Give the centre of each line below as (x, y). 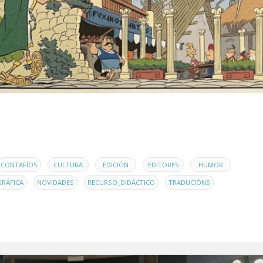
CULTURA (68, 164)
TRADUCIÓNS (189, 182)
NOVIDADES (55, 182)
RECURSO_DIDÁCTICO (121, 182)
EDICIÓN (116, 164)
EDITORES (163, 164)
